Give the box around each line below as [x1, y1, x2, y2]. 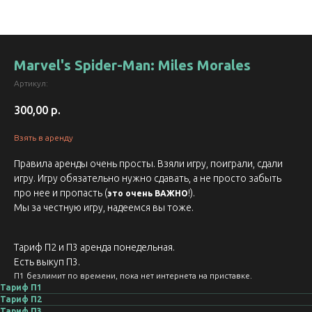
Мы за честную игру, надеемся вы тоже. [14, 202, 194, 214]
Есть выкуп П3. [14, 256, 80, 268]
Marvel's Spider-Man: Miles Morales [14, 57, 251, 73]
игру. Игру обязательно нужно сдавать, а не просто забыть [14, 173, 281, 185]
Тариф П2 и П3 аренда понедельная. [14, 242, 175, 253]
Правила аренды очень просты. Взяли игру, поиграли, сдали [14, 158, 283, 170]
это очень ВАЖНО [107, 189, 188, 198]
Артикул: [14, 79, 48, 88]
